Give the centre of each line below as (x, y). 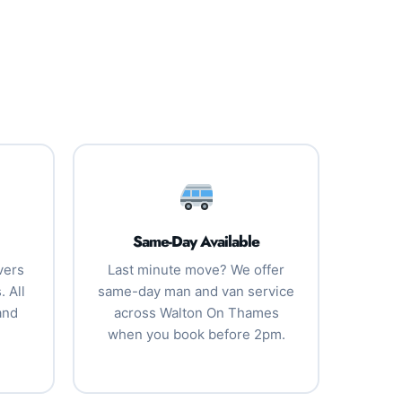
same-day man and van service (196, 291)
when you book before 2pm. (196, 334)
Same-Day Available (196, 241)
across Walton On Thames (196, 313)
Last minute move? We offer (196, 270)
